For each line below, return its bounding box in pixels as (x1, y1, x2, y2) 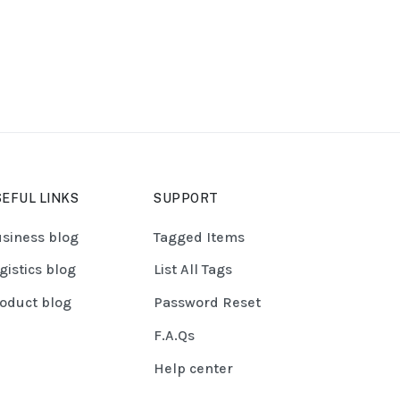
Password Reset (154, 294, 261, 312)
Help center (154, 359, 233, 377)
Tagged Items (154, 228, 245, 246)
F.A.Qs (154, 327, 195, 345)
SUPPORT (154, 191, 219, 206)
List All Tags (154, 261, 232, 279)
